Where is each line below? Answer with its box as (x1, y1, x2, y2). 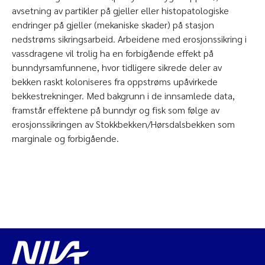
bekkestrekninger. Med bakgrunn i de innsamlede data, (12, 89, 235, 102)
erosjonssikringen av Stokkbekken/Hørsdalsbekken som (12, 118, 235, 130)
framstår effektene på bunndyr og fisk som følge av (12, 104, 219, 116)
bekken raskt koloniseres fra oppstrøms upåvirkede (12, 75, 218, 88)
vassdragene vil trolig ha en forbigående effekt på (12, 47, 214, 59)
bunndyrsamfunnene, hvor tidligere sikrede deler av (12, 61, 222, 73)
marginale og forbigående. (12, 132, 119, 144)
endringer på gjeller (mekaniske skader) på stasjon (12, 18, 214, 31)
